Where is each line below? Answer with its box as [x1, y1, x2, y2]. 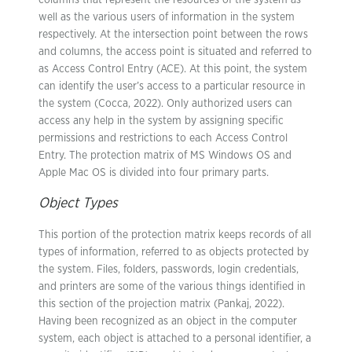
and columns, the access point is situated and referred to [38, 46, 312, 57]
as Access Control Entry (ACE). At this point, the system [38, 64, 307, 75]
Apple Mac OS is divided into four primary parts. [38, 167, 269, 178]
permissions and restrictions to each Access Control [38, 133, 288, 144]
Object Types [38, 196, 118, 211]
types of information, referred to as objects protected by [38, 247, 309, 258]
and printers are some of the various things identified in [38, 281, 306, 292]
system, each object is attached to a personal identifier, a [38, 333, 311, 344]
